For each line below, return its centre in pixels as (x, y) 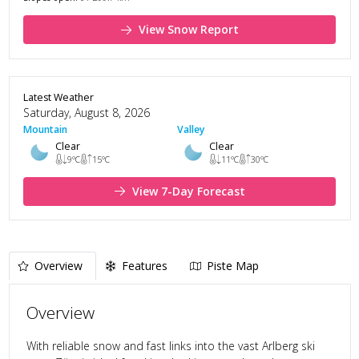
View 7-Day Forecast (189, 191)
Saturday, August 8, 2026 (87, 113)
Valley (191, 130)
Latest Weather (58, 98)
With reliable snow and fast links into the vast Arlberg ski (170, 346)
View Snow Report (189, 30)
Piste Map (232, 265)
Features (144, 265)
